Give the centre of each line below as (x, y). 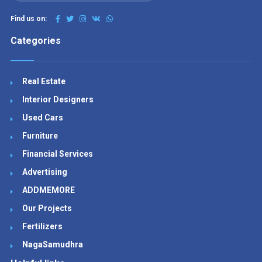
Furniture (40, 136)
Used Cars (42, 118)
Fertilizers (42, 226)
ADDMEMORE (48, 190)
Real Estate (44, 81)
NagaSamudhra (52, 244)
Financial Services (57, 154)
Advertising (44, 172)
